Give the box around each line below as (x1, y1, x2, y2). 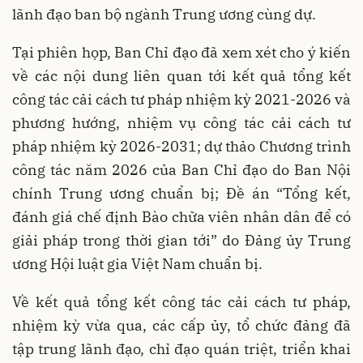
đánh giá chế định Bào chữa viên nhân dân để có (12, 207, 351, 226)
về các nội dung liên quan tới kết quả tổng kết (12, 66, 351, 85)
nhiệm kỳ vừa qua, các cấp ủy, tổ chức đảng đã (12, 315, 351, 335)
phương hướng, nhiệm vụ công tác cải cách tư (12, 113, 351, 132)
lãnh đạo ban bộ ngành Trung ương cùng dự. (12, 4, 316, 23)
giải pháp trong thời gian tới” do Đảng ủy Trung (12, 230, 351, 250)
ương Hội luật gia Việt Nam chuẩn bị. (12, 254, 263, 273)
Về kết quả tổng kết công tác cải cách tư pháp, (12, 292, 351, 311)
